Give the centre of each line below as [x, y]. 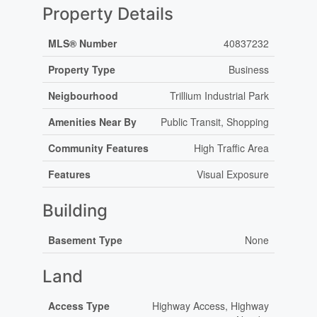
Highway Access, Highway [210, 306]
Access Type [79, 306]
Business [248, 70]
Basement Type [85, 240]
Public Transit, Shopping [214, 122]
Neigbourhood [83, 96]
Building [75, 211]
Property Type [81, 70]
